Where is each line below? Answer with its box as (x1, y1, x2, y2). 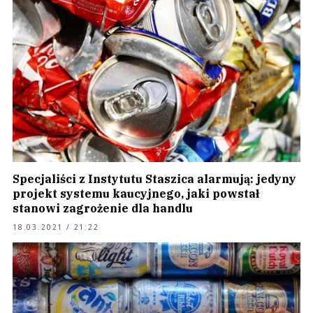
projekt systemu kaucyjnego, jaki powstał (13, 187, 259, 201)
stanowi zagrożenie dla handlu (13, 201, 193, 215)
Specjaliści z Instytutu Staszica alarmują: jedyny (13, 172, 296, 186)
